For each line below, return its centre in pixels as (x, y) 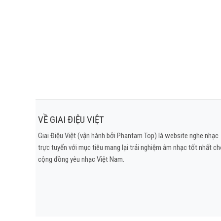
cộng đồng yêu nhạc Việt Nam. (81, 159)
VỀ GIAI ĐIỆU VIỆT (71, 119)
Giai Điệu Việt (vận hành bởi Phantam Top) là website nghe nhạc (128, 136)
